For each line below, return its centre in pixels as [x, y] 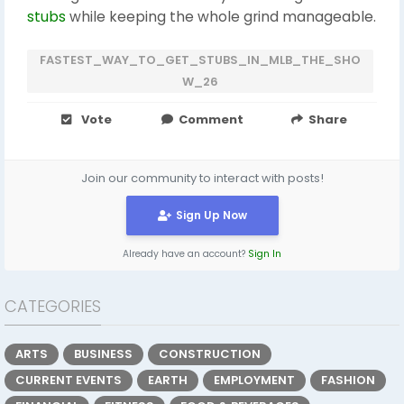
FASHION [348, 381]
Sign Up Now [211, 216]
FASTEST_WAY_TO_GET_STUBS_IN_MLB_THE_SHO [200, 60]
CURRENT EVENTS [69, 381]
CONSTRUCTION [210, 354]
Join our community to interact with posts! [202, 179]
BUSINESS [103, 354]
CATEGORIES [53, 307]
